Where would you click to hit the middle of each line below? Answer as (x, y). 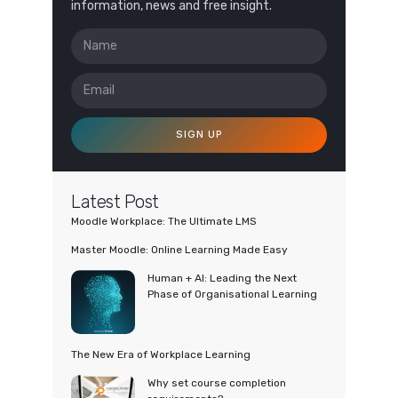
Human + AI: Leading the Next (222, 278)
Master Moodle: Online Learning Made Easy (179, 249)
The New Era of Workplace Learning (161, 354)
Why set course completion (217, 382)
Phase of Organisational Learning (232, 294)
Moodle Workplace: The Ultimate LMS (164, 221)
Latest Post (115, 201)
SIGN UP (199, 134)
